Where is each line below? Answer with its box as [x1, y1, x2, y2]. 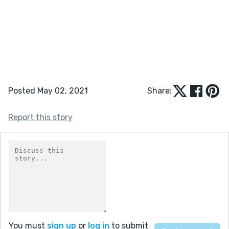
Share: [147, 85, 172, 96]
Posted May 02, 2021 [8, 85, 88, 96]
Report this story [8, 112, 73, 122]
